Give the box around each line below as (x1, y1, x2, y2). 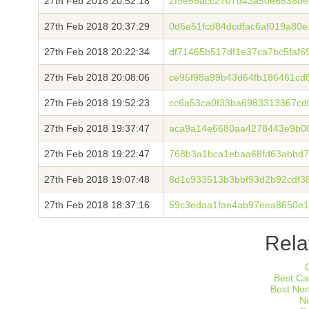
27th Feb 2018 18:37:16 (44, 199, 150, 210)
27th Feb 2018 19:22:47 (44, 148, 150, 159)
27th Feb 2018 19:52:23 (44, 97, 150, 108)
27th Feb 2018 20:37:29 (44, 21, 150, 32)
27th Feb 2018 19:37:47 (44, 123, 150, 134)
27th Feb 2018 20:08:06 (44, 72, 150, 83)
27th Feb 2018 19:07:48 (44, 174, 150, 185)
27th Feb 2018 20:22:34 (44, 46, 150, 57)
